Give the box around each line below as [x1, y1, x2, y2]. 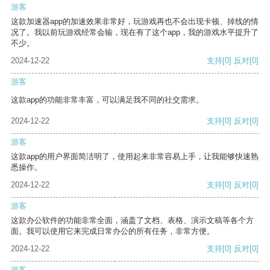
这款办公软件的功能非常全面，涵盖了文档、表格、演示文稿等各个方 [11, 216, 254, 225]
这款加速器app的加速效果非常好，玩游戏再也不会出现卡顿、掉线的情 [11, 17, 259, 27]
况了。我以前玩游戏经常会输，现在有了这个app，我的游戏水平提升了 [11, 28, 259, 37]
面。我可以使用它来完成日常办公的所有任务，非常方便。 [11, 227, 215, 236]
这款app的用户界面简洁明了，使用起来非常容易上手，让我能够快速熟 [11, 152, 259, 162]
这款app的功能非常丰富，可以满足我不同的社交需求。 [11, 95, 204, 105]
